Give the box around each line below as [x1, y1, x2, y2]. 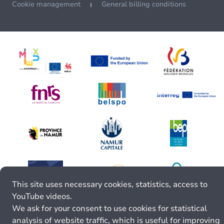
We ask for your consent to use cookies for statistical [12, 203, 207, 214]
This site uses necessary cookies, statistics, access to [12, 179, 207, 190]
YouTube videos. [12, 191, 72, 202]
